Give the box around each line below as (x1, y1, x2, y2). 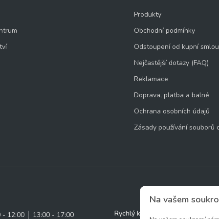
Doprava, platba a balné (133, 90, 209, 100)
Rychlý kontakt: (114, 209, 162, 218)
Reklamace (133, 74, 168, 84)
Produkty (133, 10, 161, 19)
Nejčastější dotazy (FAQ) (133, 58, 209, 67)
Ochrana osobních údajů (133, 107, 210, 116)
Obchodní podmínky (133, 26, 195, 35)
